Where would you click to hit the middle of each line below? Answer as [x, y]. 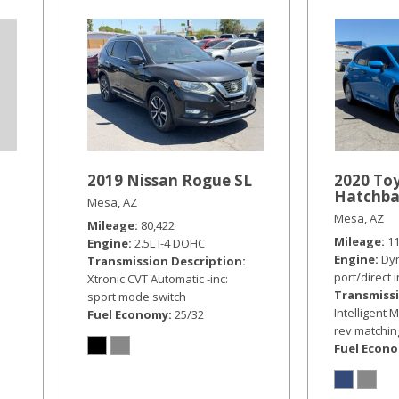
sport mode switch [137, 297]
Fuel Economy [128, 314]
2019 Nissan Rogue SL [170, 180]
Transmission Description [165, 261]
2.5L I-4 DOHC [170, 243]
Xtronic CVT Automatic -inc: [158, 279]
